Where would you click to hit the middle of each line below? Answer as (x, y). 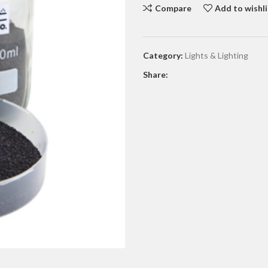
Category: (163, 55)
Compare (173, 8)
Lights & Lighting (217, 55)
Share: (156, 74)
